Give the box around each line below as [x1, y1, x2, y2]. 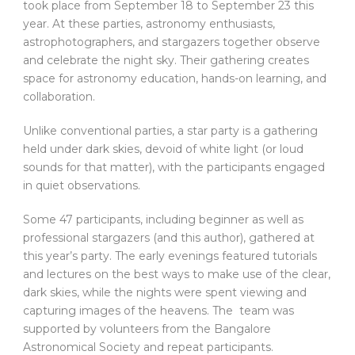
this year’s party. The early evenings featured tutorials [23, 249, 317, 264]
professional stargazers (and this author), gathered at [23, 231, 315, 246]
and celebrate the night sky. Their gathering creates [23, 53, 309, 68]
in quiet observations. [23, 178, 140, 193]
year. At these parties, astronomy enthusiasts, [23, 17, 275, 32]
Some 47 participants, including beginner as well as [23, 212, 303, 227]
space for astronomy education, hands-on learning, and [23, 71, 326, 86]
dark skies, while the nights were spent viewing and [23, 285, 307, 300]
